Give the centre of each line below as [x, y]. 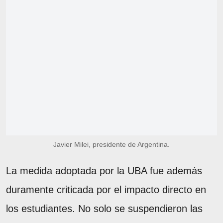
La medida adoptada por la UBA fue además [104, 170]
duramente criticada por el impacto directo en [106, 189]
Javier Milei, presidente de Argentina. [111, 144]
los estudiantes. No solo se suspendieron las [104, 208]
